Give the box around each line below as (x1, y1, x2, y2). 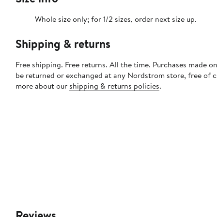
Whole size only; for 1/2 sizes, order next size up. (35, 14, 197, 25)
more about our (15, 80, 69, 92)
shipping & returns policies (69, 80, 159, 92)
